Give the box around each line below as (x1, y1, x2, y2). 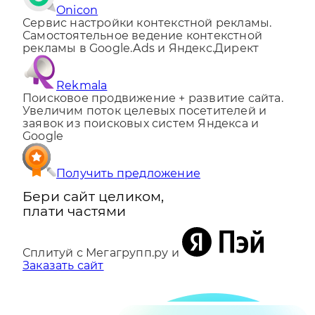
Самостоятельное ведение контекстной (22, 41, 263, 56)
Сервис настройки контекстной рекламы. (22, 29, 272, 43)
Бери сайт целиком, (22, 200, 165, 217)
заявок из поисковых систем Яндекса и (22, 129, 259, 143)
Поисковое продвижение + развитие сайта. (22, 104, 283, 118)
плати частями (22, 215, 127, 232)
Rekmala (56, 91, 108, 105)
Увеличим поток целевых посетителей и (22, 117, 267, 131)
